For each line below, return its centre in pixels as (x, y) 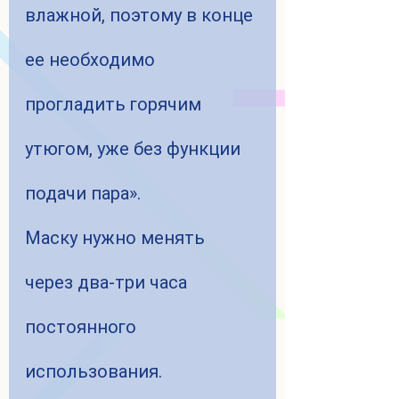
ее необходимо (92, 60)
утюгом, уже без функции (135, 149)
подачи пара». (83, 194)
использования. (94, 372)
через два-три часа (108, 283)
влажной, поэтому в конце (141, 16)
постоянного (83, 327)
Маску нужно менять (117, 238)
